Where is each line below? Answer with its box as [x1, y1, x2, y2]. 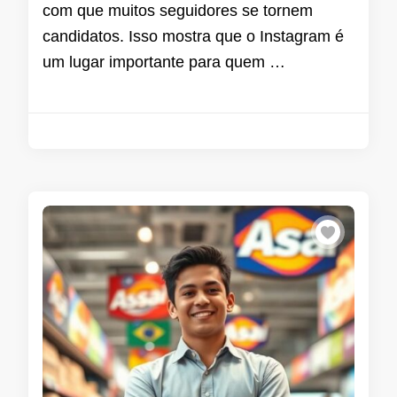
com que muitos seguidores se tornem [43, 2, 313, 20]
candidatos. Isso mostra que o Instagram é [43, 27, 344, 46]
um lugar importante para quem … [43, 53, 285, 72]
